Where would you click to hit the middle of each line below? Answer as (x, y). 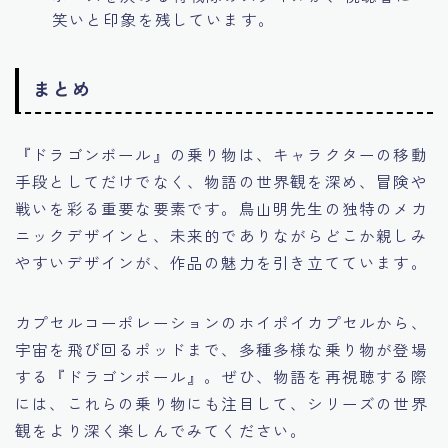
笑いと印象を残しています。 (163, 19)
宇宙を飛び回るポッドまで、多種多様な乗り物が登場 (221, 348)
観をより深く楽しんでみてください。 (161, 429)
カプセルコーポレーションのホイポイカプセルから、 (221, 321)
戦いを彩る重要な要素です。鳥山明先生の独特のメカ (221, 207)
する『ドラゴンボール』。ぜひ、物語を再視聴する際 (221, 375)
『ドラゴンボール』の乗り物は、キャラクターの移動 (221, 153)
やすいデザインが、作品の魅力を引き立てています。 (221, 261)
